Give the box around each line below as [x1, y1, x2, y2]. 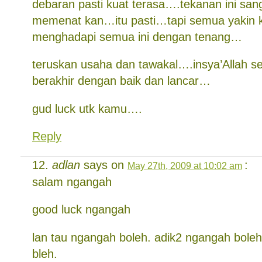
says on [80, 158, 127, 171]
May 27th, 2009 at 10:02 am [127, 160, 242, 171]
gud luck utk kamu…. [32, 102, 142, 115]
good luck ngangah [32, 203, 130, 216]
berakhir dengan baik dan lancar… [32, 74, 211, 87]
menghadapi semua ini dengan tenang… [32, 30, 242, 43]
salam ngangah [32, 175, 112, 188]
